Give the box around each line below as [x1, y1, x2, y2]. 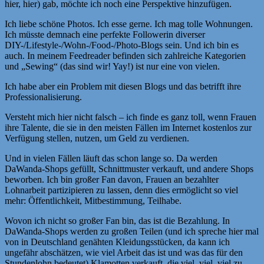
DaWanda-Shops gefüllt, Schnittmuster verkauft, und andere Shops [5, 163, 253, 174]
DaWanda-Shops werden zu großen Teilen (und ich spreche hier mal [5, 226, 259, 236]
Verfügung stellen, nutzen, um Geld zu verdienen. [5, 133, 189, 143]
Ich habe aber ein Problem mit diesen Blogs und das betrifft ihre [5, 81, 241, 91]
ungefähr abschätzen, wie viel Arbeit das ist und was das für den [5, 247, 243, 258]
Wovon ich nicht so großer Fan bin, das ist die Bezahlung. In [5, 215, 230, 226]
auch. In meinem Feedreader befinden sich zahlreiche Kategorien [5, 50, 246, 61]
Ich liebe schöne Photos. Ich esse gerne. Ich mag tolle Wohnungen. [5, 18, 253, 29]
